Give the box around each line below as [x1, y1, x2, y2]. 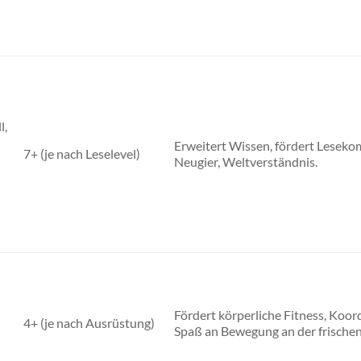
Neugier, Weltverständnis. [173, 154, 317, 170]
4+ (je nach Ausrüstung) [23, 315, 155, 331]
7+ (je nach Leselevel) [23, 146, 140, 162]
